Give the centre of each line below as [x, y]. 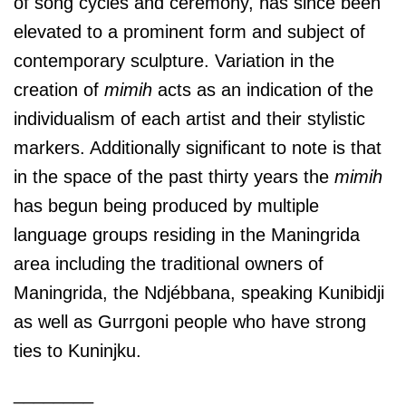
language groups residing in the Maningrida [187, 234]
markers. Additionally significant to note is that [198, 147]
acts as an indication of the [263, 89]
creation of [59, 89]
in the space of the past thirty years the [174, 176]
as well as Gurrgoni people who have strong [190, 321]
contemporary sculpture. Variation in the [174, 60]
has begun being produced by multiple [166, 205]
